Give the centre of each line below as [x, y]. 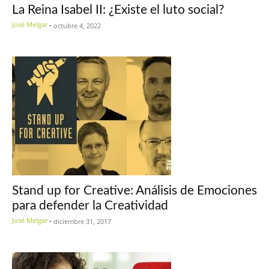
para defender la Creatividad [90, 206]
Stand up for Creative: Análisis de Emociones [134, 191]
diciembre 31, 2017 [82, 222]
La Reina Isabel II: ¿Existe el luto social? [118, 10]
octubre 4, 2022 [77, 26]
